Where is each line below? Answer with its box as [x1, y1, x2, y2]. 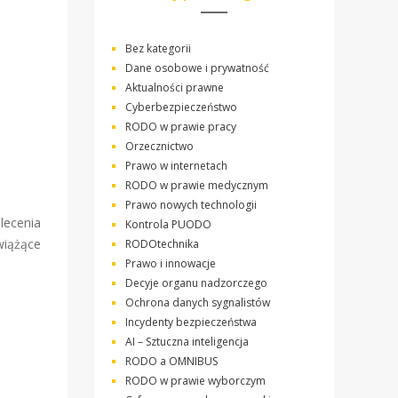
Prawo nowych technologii [125, 197, 257, 213]
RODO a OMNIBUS [125, 354, 218, 370]
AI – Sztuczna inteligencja [125, 334, 249, 350]
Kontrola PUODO [125, 217, 211, 233]
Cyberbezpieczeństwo [125, 99, 237, 115]
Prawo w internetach [125, 158, 227, 174]
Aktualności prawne [125, 80, 224, 96]
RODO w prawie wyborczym [125, 373, 266, 389]
